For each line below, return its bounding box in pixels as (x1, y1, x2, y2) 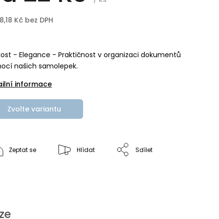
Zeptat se (9, 146, 36, 154)
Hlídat (77, 146, 95, 154)
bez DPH (23, 15, 53, 25)
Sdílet (135, 146, 153, 154)
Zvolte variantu (7, 104, 61, 114)
